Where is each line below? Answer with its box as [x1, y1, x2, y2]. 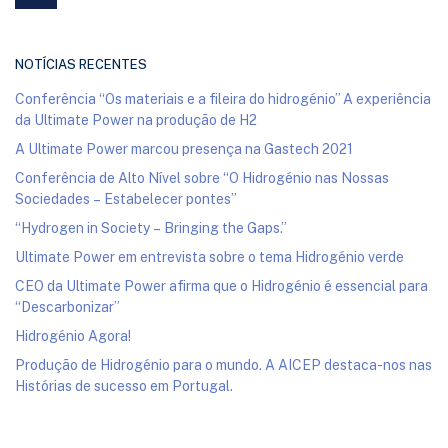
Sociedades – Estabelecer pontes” [15, 190, 237, 208]
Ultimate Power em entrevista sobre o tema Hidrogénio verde [15, 248, 404, 266]
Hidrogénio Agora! [15, 327, 131, 345]
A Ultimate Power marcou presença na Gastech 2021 [15, 140, 353, 158]
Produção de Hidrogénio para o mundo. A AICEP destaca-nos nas [15, 356, 432, 374]
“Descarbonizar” [15, 298, 120, 316]
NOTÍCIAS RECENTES [15, 56, 147, 73]
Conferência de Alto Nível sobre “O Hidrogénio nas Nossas [15, 169, 389, 187]
